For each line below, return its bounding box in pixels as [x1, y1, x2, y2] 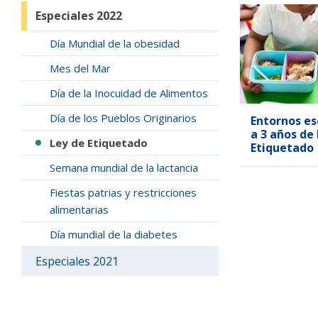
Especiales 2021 [35, 253, 119, 269]
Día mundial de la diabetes [50, 227, 177, 241]
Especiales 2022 [35, 8, 122, 23]
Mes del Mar [50, 61, 111, 75]
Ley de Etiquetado [50, 136, 148, 150]
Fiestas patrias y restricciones [50, 185, 197, 199]
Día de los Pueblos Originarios [50, 111, 197, 125]
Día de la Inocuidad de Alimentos [50, 86, 208, 100]
